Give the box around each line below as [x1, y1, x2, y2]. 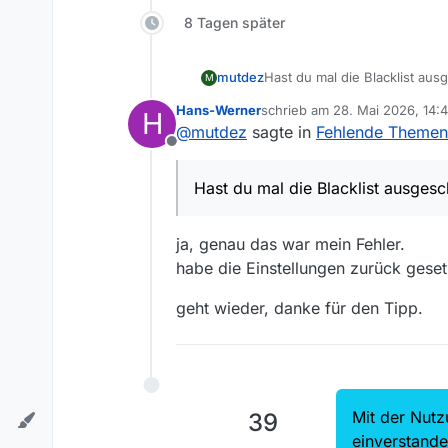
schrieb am [261, 102, 333, 119]
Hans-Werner [176, 102, 261, 119]
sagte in [247, 122, 316, 143]
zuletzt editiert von [260, 110, 375, 127]
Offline [170, 142, 220, 163]
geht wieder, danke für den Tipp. [176, 298, 423, 319]
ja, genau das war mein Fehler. [176, 234, 405, 255]
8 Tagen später [184, 14, 285, 32]
